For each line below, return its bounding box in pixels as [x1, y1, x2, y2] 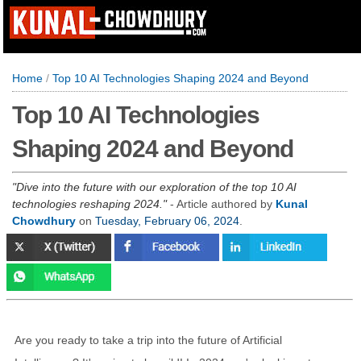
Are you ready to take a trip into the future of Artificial [15, 334, 282, 346]
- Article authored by [167, 197, 276, 210]
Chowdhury [12, 214, 76, 227]
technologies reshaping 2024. [12, 197, 163, 210]
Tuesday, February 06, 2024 [95, 214, 239, 227]
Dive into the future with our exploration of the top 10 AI [16, 180, 297, 193]
